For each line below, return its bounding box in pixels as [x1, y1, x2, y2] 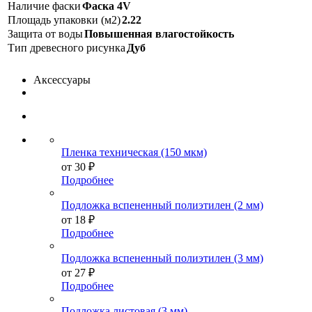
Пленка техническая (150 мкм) [61, 146, 207, 158]
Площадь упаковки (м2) [8, 13, 120, 26]
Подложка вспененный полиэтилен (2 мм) [61, 198, 263, 211]
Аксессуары [33, 73, 91, 86]
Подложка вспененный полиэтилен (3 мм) [61, 251, 263, 264]
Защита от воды [8, 27, 83, 40]
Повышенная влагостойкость [84, 27, 234, 40]
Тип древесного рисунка [8, 41, 125, 54]
